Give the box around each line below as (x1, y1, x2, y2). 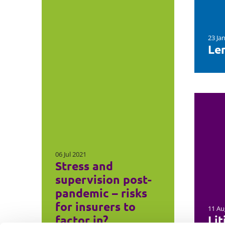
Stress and (55, 159, 113, 174)
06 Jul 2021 (55, 150, 86, 159)
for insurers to (55, 199, 136, 214)
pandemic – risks (55, 186, 147, 201)
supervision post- (55, 172, 152, 187)
